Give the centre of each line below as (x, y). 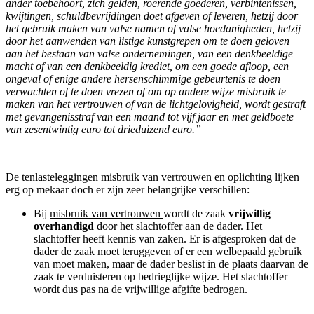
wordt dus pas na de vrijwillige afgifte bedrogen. (141, 289)
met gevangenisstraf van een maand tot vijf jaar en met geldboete (150, 117)
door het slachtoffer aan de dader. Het (178, 226)
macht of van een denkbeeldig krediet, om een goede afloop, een (147, 67)
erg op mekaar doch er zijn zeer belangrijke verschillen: (128, 190)
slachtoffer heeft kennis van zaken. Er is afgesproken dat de (165, 239)
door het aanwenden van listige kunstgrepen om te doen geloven (148, 41)
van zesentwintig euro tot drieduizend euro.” (103, 130)
